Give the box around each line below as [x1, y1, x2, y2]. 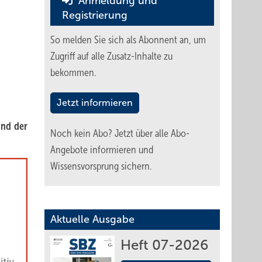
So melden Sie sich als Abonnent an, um [50, 34, 206, 46]
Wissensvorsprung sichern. [50, 160, 151, 172]
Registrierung [62, 9, 127, 21]
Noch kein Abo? [50, 127, 115, 139]
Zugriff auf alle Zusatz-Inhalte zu [50, 50, 173, 62]
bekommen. [50, 67, 96, 78]
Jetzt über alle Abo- [115, 127, 189, 139]
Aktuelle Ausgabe [50, 213, 135, 225]
